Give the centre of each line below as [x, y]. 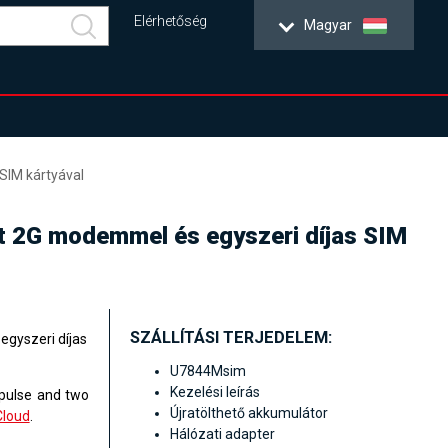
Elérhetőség [171, 22]
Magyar [327, 25]
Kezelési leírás [215, 392]
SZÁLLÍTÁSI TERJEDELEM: [231, 337]
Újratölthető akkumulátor [249, 413]
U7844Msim [208, 371]
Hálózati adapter [223, 434]
